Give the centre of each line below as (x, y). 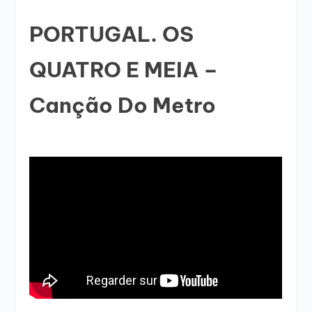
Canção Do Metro (123, 106)
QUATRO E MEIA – (124, 70)
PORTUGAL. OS (112, 34)
